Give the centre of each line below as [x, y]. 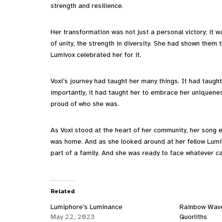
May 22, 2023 [73, 217]
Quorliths [194, 217]
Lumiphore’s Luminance [86, 207]
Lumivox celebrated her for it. [96, 55]
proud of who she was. [85, 104]
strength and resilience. [87, 5]
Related [63, 191]
